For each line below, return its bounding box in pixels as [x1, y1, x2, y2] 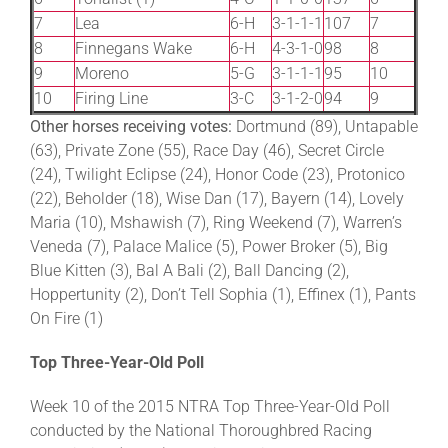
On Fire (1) [30, 308, 103, 328]
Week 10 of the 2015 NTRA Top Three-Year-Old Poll [30, 396, 390, 416]
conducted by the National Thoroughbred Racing [30, 420, 372, 440]
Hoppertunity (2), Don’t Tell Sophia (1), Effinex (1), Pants [30, 284, 416, 304]
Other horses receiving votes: [30, 116, 236, 136]
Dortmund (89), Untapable [236, 116, 418, 136]
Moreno [75, 63, 129, 83]
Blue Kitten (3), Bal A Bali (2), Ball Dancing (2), [30, 260, 349, 280]
